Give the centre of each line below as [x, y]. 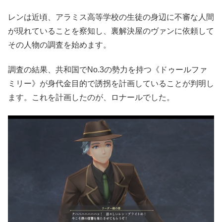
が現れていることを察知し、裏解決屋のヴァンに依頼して [111, 31]
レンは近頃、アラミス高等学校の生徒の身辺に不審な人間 [111, 17]
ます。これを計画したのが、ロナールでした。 [91, 97]
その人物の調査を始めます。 [59, 45]
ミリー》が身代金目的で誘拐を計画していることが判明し [111, 83]
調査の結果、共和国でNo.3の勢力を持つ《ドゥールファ [108, 70]
